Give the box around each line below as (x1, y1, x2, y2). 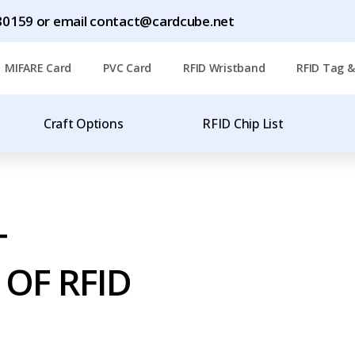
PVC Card (103, 60, 152, 75)
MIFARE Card (5, 60, 72, 75)
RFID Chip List (202, 115, 284, 132)
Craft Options (43, 115, 124, 132)
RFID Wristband (183, 60, 265, 75)
